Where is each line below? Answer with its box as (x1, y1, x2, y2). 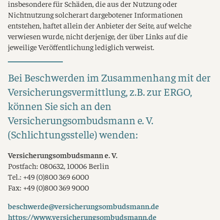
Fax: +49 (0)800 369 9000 (8, 182, 89, 192)
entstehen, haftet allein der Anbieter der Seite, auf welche (8, 20, 192, 30)
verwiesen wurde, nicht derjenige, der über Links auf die (8, 30, 188, 41)
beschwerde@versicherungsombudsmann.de (8, 200, 159, 211)
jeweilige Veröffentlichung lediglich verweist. (8, 41, 154, 52)
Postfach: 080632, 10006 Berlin (8, 160, 109, 171)
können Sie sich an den (8, 99, 111, 113)
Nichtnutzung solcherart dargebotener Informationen (8, 9, 183, 20)
